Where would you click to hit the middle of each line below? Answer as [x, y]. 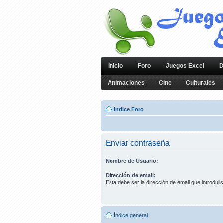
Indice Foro [129, 109]
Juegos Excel [185, 66]
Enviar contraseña [138, 143]
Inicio [115, 66]
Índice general [131, 215]
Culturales [200, 83]
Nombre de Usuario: [132, 161]
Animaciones [126, 83]
